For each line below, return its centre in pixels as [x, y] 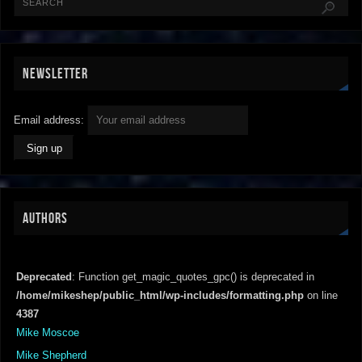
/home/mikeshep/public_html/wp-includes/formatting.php [160, 295]
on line [321, 295]
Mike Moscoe [48, 333]
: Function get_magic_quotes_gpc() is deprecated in [194, 277]
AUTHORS [46, 218]
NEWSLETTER [56, 74]
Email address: [51, 120]
